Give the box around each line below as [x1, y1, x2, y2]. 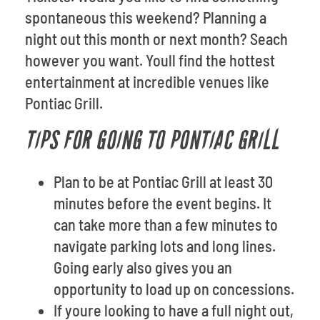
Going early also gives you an [54, 258, 232, 276]
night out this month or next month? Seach [25, 29, 288, 48]
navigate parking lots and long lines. [54, 236, 276, 255]
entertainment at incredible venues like [25, 72, 269, 91]
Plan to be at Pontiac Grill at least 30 [54, 172, 273, 191]
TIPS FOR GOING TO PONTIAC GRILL [25, 126, 279, 156]
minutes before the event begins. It [54, 194, 271, 212]
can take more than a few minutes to [54, 215, 278, 234]
